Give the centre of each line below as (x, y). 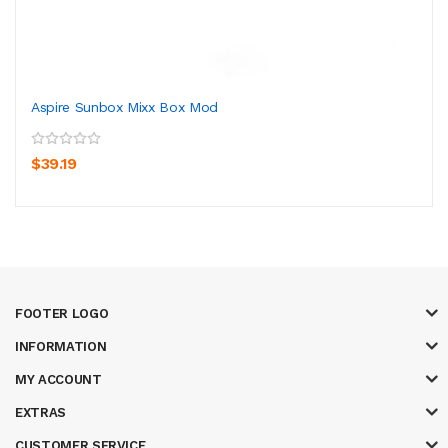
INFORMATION (61, 346)
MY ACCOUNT (58, 379)
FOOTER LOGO (62, 313)
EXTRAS (40, 412)
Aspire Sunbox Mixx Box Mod (124, 106)
